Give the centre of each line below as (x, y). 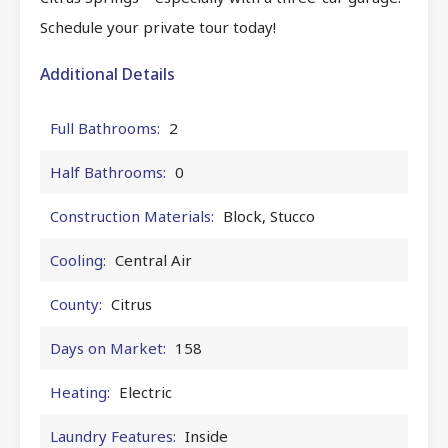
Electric (145, 391)
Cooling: (78, 259)
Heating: (80, 391)
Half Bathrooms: (108, 171)
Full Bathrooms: (105, 127)
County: (76, 303)
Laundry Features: (113, 435)
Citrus (131, 303)
